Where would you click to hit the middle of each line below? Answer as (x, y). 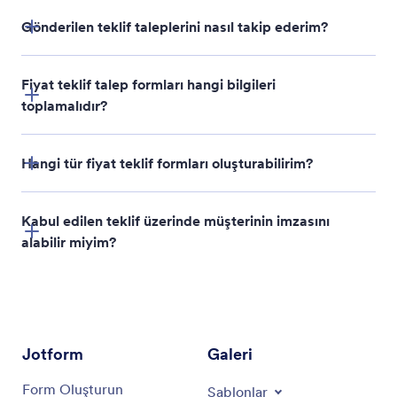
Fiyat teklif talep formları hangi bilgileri (148, 85)
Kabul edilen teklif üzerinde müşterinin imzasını (175, 221)
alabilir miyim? (69, 242)
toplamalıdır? (64, 106)
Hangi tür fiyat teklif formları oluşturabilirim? (167, 163)
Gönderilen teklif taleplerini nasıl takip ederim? (175, 27)
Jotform (53, 354)
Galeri (230, 354)
